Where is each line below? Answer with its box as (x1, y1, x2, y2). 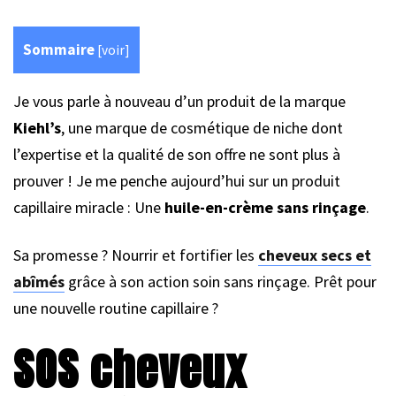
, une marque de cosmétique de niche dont (61, 118, 343, 139)
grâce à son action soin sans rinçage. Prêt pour (65, 271, 377, 293)
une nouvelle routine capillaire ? (13, 298, 218, 319)
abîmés (13, 271, 65, 293)
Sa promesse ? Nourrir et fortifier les (13, 245, 258, 266)
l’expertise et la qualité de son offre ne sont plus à (13, 144, 340, 165)
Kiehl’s (13, 118, 61, 139)
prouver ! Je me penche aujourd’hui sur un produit (13, 171, 340, 192)
